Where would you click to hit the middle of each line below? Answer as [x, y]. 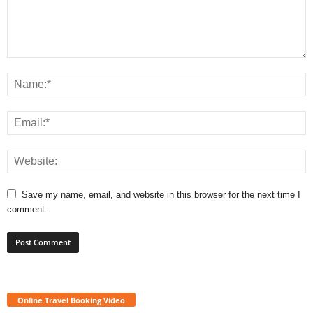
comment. [27, 209]
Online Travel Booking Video [71, 300]
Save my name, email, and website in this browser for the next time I [161, 194]
